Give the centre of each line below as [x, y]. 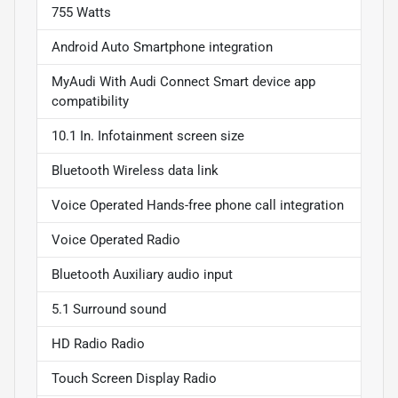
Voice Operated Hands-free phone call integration [198, 205]
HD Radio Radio [98, 343]
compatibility [90, 101]
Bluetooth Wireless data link [135, 170]
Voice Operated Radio [116, 239]
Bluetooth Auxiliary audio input [142, 274]
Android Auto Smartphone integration [162, 47]
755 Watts [81, 12]
